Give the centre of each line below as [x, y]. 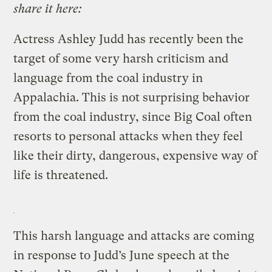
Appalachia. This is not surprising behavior [132, 97]
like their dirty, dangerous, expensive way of [136, 155]
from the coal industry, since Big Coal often [133, 117]
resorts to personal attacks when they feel [128, 136]
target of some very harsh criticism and [121, 58]
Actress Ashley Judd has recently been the [129, 39]
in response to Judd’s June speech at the [122, 255]
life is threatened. [61, 175]
